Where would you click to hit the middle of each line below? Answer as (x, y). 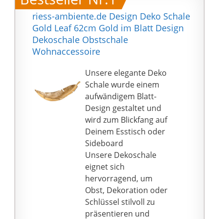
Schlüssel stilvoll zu (120, 202)
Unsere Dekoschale (121, 155)
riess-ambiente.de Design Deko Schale (111, 16)
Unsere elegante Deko (126, 73)
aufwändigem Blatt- (121, 97)
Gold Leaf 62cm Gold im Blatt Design (108, 28)
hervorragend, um (119, 179)
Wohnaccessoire (66, 52)
